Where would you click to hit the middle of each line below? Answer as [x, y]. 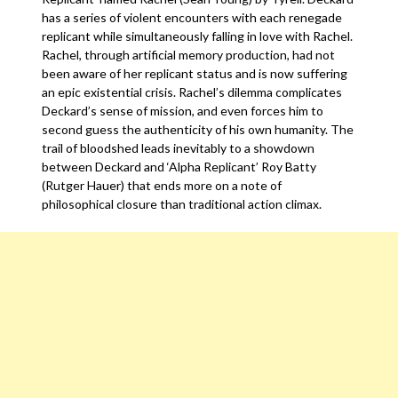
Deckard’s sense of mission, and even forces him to [183, 111]
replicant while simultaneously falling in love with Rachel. [198, 36]
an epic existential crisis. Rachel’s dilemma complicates [192, 92]
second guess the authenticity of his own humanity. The [198, 129]
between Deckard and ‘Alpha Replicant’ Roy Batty [179, 167]
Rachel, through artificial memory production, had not [189, 55]
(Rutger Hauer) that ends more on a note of [162, 185]
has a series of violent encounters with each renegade [192, 17]
